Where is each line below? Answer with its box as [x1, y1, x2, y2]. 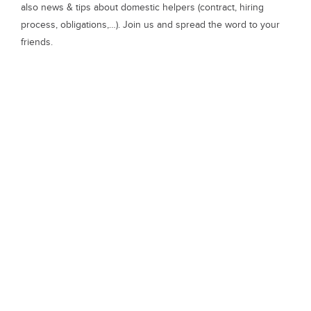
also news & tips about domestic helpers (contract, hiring [21, 1, 264, 13]
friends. [21, 36, 53, 48]
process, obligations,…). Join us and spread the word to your [21, 19, 280, 31]
